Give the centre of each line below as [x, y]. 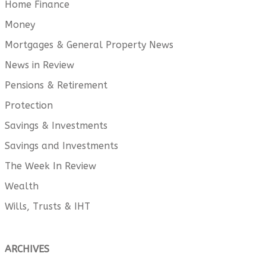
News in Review [39, 65]
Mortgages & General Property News [89, 45]
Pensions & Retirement [56, 85]
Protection [29, 106]
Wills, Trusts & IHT [47, 207]
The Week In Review [50, 166]
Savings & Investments [56, 126]
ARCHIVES [27, 249]
